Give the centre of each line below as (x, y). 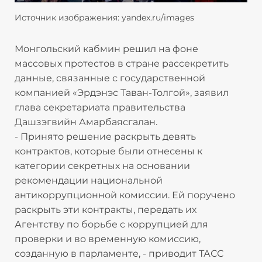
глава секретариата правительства (100, 108)
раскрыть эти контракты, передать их (106, 210)
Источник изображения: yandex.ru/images (104, 18)
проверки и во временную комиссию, (108, 239)
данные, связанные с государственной (110, 78)
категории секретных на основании (102, 166)
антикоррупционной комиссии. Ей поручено (125, 195)
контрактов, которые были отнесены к (108, 151)
